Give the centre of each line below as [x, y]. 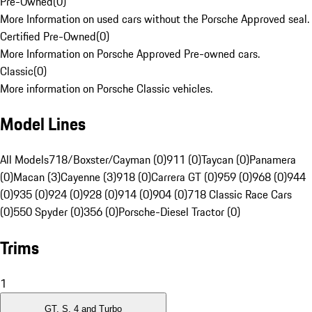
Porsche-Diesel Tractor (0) [179, 212]
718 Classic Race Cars [240, 195]
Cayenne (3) [88, 177]
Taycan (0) [225, 160]
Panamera [273, 160]
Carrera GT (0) [184, 177]
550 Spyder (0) [48, 212]
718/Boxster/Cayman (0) [108, 160]
